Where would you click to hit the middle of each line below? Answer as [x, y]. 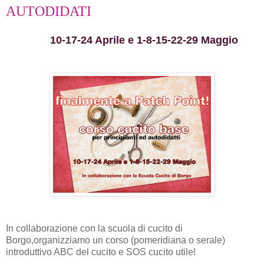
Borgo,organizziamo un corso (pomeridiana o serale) [115, 240]
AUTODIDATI [49, 11]
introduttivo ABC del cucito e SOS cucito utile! [101, 252]
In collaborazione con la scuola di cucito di [94, 228]
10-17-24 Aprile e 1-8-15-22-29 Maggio [122, 40]
